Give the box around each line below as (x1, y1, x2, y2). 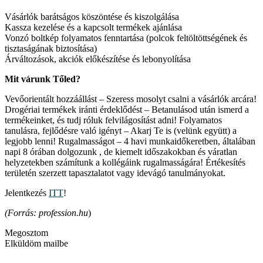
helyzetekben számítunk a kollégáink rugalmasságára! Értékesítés (5, 157, 245, 167)
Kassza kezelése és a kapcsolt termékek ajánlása (5, 22, 182, 32)
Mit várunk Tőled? (5, 73, 80, 84)
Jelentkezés (5, 187, 49, 198)
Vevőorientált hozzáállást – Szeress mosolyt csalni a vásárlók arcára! (5, 93, 257, 104)
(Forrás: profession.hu (5, 207, 88, 218)
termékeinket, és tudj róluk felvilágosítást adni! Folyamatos (5, 114, 222, 125)
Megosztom (5, 227, 48, 238)
